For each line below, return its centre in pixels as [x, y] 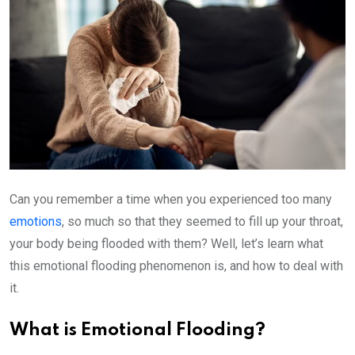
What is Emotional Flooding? [139, 330]
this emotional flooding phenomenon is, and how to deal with [176, 266]
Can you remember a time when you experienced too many [171, 199]
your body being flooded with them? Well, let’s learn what [166, 244]
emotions [36, 221]
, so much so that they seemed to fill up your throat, [202, 221]
